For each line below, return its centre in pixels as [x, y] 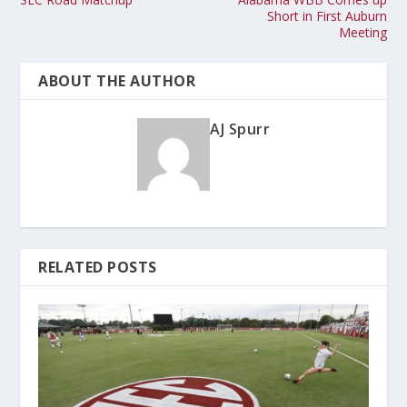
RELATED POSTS [98, 267]
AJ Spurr [240, 129]
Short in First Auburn [327, 15]
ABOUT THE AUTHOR [117, 80]
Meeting [362, 32]
